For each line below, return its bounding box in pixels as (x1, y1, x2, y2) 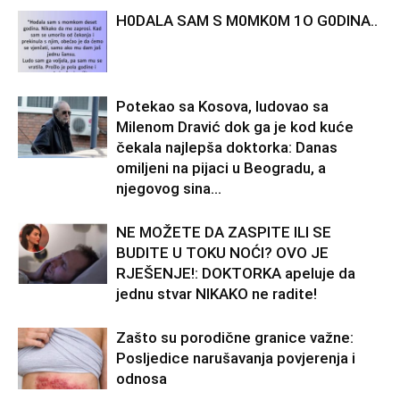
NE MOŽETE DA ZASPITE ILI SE (116, 223, 331, 242)
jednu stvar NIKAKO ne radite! (116, 285, 317, 304)
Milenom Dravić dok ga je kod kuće (116, 118, 354, 137)
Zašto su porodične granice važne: (116, 329, 354, 347)
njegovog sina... (116, 179, 221, 198)
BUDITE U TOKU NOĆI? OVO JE (116, 244, 329, 262)
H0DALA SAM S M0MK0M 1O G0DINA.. (116, 12, 378, 30)
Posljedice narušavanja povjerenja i (116, 349, 355, 368)
